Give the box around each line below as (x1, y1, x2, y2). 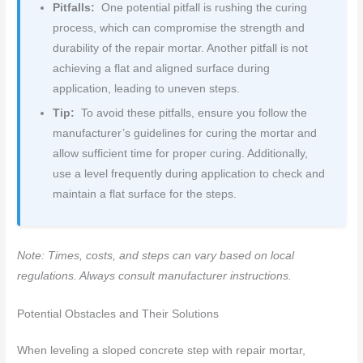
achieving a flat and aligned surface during (53, 62, 271, 75)
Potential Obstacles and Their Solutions (17, 307, 220, 320)
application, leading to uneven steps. (53, 83, 241, 96)
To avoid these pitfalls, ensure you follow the (77, 106, 307, 119)
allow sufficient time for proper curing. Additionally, (53, 147, 309, 160)
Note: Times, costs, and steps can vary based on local (17, 249, 295, 262)
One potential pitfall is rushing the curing (97, 2, 307, 15)
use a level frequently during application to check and (53, 167, 326, 180)
